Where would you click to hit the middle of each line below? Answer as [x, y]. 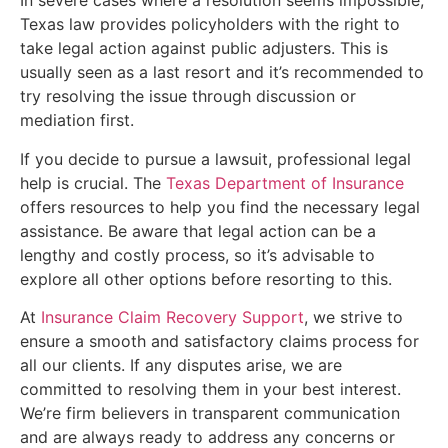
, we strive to [353, 316]
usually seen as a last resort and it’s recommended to [222, 72]
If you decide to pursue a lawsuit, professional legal [215, 158]
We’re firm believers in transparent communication [210, 412]
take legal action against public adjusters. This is [204, 48]
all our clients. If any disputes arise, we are [181, 364]
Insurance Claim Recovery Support [172, 316]
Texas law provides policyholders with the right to [210, 24]
